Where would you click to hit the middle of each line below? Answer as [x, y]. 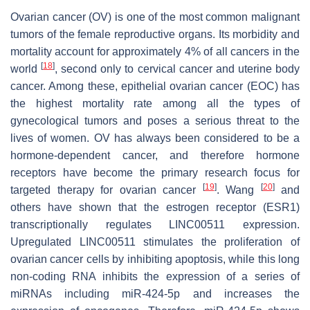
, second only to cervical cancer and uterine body [177, 69]
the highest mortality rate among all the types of [155, 104]
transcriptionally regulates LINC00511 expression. [155, 225]
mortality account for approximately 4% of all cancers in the [155, 52]
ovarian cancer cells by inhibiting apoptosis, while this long [155, 259]
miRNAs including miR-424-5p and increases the [155, 294]
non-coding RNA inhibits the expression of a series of [155, 277]
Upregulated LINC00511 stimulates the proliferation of [155, 242]
